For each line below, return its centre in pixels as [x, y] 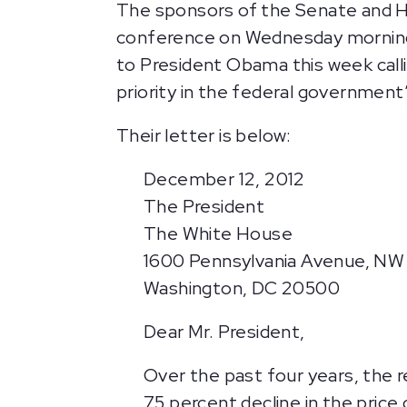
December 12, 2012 [224, 179]
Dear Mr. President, [224, 332]
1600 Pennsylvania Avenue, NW [274, 261]
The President [204, 206]
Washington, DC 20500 [242, 288]
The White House [218, 233]
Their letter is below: [204, 135]
